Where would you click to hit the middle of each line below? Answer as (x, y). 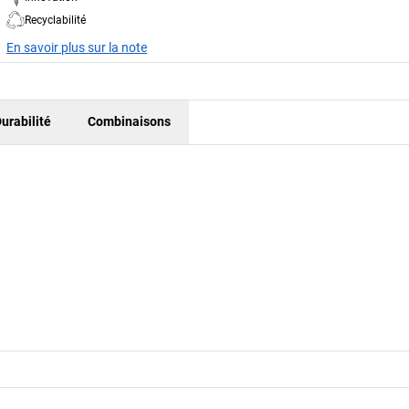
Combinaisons (129, 122)
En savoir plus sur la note (77, 47)
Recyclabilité (56, 20)
